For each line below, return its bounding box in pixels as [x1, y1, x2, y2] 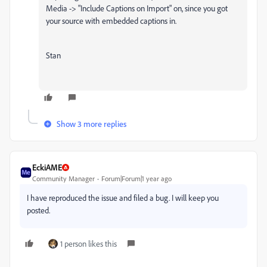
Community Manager [32, 174, 95, 183]
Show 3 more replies [57, 119, 126, 129]
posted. [27, 205, 50, 215]
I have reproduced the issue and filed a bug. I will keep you [27, 193, 219, 203]
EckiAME [32, 162, 62, 172]
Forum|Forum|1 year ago [101, 174, 172, 183]
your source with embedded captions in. [46, 15, 178, 26]
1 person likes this [60, 238, 117, 249]
